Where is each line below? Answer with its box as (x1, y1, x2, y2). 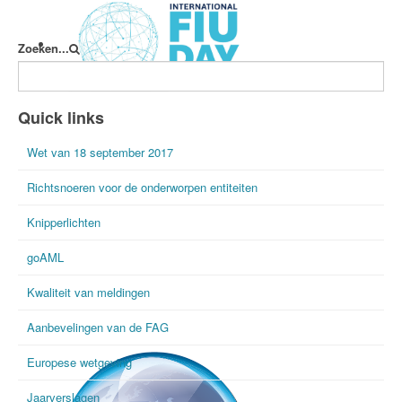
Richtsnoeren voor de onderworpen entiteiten (27, 179, 258, 196)
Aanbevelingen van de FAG (27, 319, 169, 336)
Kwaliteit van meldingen (27, 284, 150, 301)
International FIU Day (54, 105, 170, 123)
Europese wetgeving (27, 354, 132, 371)
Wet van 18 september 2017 (27, 144, 173, 161)
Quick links (18, 106, 104, 129)
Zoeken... (18, 39, 69, 57)
